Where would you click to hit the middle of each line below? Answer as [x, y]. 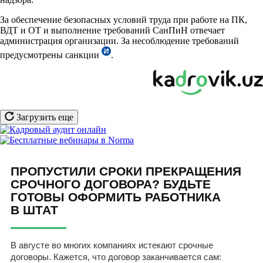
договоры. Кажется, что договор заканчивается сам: [116, 257]
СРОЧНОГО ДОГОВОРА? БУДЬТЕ [111, 184]
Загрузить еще [44, 117]
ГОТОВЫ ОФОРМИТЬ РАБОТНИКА [116, 197]
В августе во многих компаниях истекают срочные [112, 245]
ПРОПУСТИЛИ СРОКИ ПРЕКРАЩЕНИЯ [126, 171]
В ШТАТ [34, 210]
